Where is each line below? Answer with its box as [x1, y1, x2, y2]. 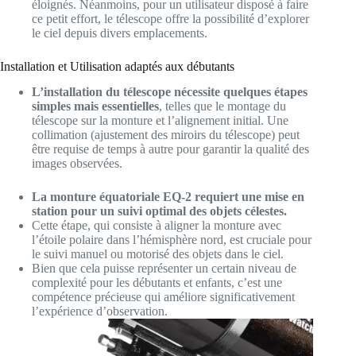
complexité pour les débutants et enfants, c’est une [32, 276, 282, 290]
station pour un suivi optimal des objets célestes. [32, 204, 287, 219]
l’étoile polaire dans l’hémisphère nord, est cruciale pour [32, 233, 311, 247]
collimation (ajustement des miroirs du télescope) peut [32, 128, 300, 142]
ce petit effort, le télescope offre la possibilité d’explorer [32, 11, 309, 25]
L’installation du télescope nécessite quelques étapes [32, 85, 308, 99]
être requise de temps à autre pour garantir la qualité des [32, 142, 309, 157]
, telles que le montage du [159, 99, 286, 114]
